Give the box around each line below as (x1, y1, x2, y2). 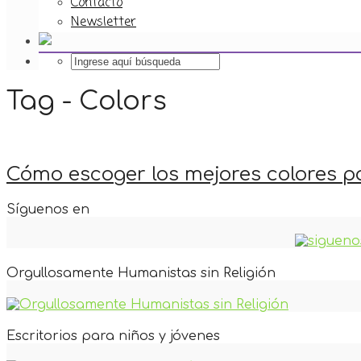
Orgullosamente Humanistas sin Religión (6, 265, 276, 280)
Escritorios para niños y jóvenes (6, 329, 220, 344)
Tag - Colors (6, 87, 167, 116)
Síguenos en (6, 202, 89, 218)
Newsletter (71, 13, 136, 32)
